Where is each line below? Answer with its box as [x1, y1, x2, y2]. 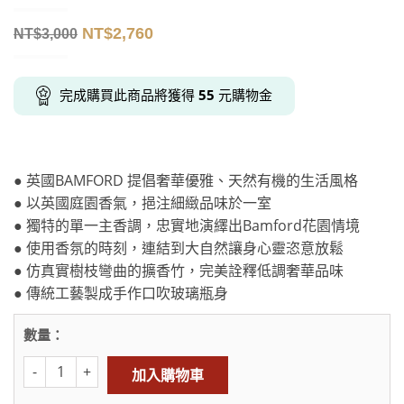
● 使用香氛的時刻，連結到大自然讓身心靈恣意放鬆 [14, 237, 344, 258]
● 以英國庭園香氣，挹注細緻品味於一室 [14, 192, 271, 213]
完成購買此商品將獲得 [60, 86, 198, 105]
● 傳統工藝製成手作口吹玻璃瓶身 [14, 282, 228, 303]
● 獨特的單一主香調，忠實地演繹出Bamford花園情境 [14, 215, 360, 235]
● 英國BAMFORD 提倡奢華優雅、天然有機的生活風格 [14, 170, 358, 190]
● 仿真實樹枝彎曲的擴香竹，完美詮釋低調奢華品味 [14, 260, 344, 280]
